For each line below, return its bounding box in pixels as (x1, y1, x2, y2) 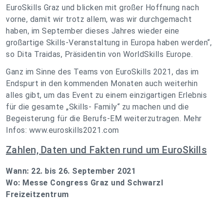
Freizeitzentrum (6, 190, 69, 200)
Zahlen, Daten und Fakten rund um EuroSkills (6, 144, 207, 156)
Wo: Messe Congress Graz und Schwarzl (6, 178, 163, 188)
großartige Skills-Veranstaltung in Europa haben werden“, (6, 38, 212, 48)
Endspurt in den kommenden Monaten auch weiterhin (6, 79, 198, 89)
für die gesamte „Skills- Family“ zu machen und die (6, 102, 189, 112)
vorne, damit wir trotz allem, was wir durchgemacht (6, 15, 192, 24)
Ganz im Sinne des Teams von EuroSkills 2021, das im (6, 67, 199, 77)
